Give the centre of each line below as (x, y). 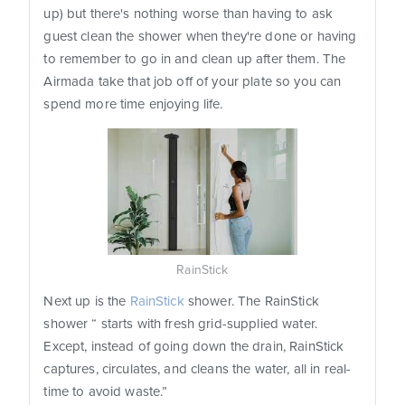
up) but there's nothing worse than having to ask (188, 14)
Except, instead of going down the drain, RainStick (194, 347)
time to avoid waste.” (106, 392)
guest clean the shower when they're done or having (200, 37)
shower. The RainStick (253, 301)
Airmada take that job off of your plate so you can (193, 82)
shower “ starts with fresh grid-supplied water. (180, 324)
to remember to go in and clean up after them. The (195, 59)
